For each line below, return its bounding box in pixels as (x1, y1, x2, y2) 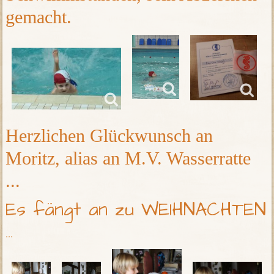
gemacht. (6, 7, 72, 28)
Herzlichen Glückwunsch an (6, 125, 213, 146)
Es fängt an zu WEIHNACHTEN (6, 197, 267, 223)
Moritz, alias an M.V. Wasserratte (6, 148, 251, 169)
